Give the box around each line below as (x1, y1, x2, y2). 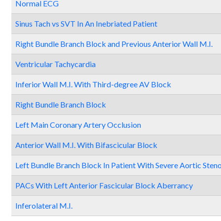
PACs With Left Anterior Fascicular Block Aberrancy (15, 181, 193, 190)
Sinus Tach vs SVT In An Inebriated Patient (15, 19, 157, 28)
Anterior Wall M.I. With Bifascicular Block (15, 140, 157, 149)
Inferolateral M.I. (15, 201, 73, 210)
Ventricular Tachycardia (15, 59, 96, 69)
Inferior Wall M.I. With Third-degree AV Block (15, 79, 171, 89)
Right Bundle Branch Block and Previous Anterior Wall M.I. (15, 39, 213, 48)
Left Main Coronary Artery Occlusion (15, 120, 141, 129)
